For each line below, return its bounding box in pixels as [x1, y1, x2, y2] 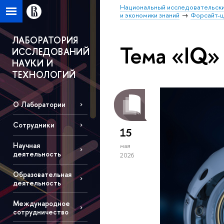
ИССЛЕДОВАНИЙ [12, 45, 90, 58]
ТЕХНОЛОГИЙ [12, 68, 76, 81]
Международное [12, 198, 70, 208]
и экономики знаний [120, 10, 179, 19]
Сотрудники [12, 120, 54, 130]
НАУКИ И [12, 57, 53, 69]
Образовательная [12, 169, 71, 179]
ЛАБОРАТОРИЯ [12, 34, 78, 46]
